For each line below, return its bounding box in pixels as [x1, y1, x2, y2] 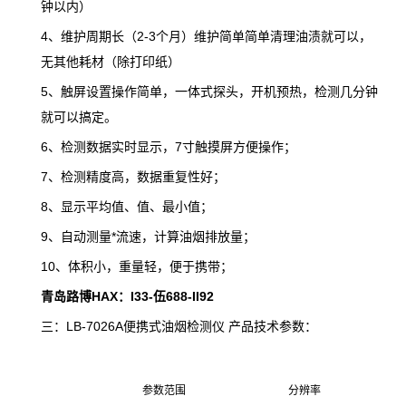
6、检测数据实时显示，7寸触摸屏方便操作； [41, 139, 296, 154]
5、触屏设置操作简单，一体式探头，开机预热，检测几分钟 [41, 83, 378, 99]
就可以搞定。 [41, 109, 117, 124]
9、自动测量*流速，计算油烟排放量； [41, 228, 256, 244]
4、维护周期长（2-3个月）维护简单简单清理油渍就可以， [41, 28, 372, 43]
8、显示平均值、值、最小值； [41, 198, 213, 214]
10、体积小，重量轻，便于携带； [41, 258, 233, 274]
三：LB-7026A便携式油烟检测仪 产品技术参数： [41, 318, 317, 333]
